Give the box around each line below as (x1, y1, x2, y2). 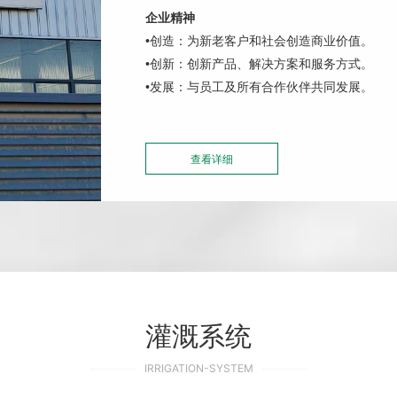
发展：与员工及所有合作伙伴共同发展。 (149, 80, 373, 94)
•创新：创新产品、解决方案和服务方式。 (144, 57, 373, 71)
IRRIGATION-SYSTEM (144, 362, 253, 375)
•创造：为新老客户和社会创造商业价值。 (144, 34, 373, 48)
